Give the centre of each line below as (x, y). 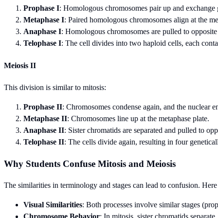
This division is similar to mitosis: (55, 87)
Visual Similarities (53, 205)
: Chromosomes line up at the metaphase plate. (138, 118)
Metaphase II (45, 118)
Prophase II (43, 107)
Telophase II (44, 142)
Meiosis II (20, 65)
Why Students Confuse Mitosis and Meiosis (90, 163)
